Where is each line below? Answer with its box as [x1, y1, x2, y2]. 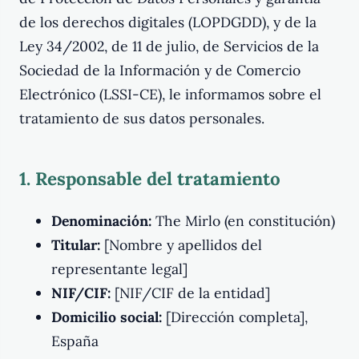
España [51, 331, 99, 350]
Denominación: [51, 211, 151, 230]
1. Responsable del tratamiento [19, 167, 280, 190]
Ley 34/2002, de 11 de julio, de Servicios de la [19, 37, 319, 55]
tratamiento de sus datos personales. [19, 109, 264, 127]
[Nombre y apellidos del [100, 235, 262, 254]
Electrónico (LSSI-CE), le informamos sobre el [19, 85, 321, 103]
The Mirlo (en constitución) [151, 211, 335, 230]
